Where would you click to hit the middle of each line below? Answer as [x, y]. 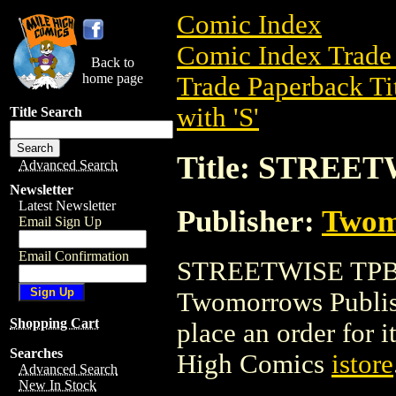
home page [113, 78]
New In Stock [57, 385]
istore [362, 364]
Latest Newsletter [67, 206]
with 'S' [218, 118]
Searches [36, 353]
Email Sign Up [60, 221]
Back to [113, 62]
